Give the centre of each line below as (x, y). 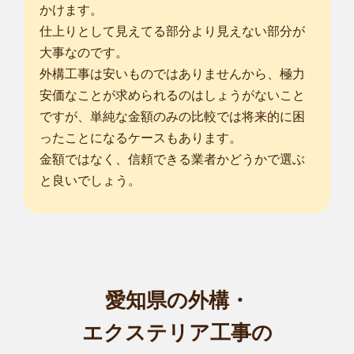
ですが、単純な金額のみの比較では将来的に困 (172, 117)
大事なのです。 (84, 53)
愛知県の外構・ (177, 301)
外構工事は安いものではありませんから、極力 (172, 74)
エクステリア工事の (177, 333)
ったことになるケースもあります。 (141, 138)
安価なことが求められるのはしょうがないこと (172, 96)
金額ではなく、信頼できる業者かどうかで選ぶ (172, 160)
